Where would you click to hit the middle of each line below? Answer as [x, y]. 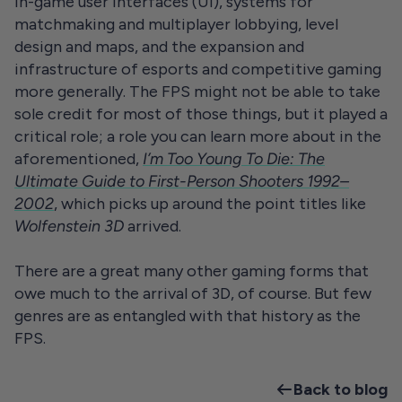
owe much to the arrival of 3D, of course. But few [193, 293]
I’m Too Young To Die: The [234, 158]
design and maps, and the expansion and [159, 46]
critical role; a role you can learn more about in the [198, 136]
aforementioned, [79, 158]
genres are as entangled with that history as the [188, 315]
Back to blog [341, 389]
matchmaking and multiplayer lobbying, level [176, 24]
